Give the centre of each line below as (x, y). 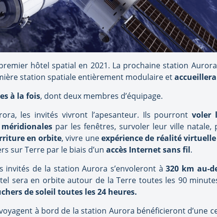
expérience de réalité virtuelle (159, 138)
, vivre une (82, 138)
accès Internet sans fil (148, 150)
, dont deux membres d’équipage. (101, 96)
